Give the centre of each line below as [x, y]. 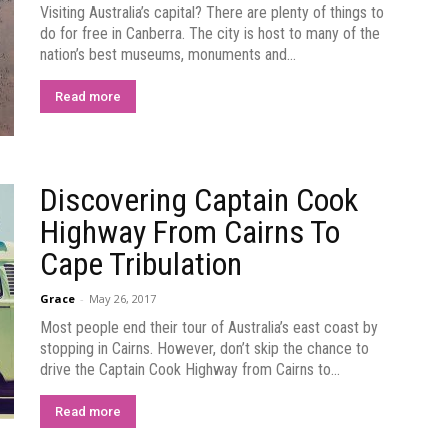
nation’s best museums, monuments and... [168, 54]
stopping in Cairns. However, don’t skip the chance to [204, 348]
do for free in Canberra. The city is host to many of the [210, 33]
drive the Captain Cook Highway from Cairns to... [190, 369]
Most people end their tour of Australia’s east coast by [209, 327]
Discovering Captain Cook [199, 200]
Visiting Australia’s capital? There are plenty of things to [212, 12]
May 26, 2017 [122, 298]
